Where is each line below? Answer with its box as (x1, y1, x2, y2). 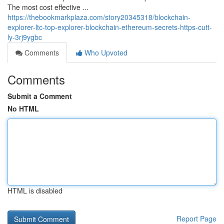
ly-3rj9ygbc (7, 32, 42, 42)
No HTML (7, 103, 39, 113)
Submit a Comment (7, 91, 72, 101)
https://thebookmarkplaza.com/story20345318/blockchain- (7, 12, 190, 22)
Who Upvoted (82, 47, 127, 57)
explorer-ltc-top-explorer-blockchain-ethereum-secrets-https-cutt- (7, 22, 212, 32)
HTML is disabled (7, 185, 62, 195)
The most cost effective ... (7, 2, 88, 12)
